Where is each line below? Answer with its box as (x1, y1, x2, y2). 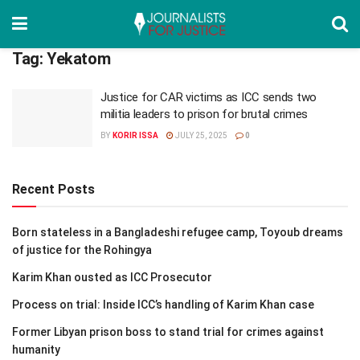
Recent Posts (12, 181, 95, 197)
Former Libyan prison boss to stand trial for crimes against (12, 325, 324, 338)
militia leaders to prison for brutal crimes (100, 107, 309, 121)
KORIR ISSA (112, 131, 158, 140)
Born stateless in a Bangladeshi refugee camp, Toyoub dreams (12, 225, 343, 239)
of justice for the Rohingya (12, 243, 152, 256)
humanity (12, 342, 60, 356)
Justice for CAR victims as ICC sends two (100, 90, 317, 104)
